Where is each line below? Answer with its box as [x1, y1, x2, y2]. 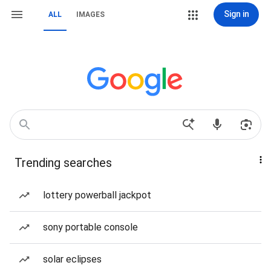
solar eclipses [43, 253, 102, 265]
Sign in [223, 9, 249, 19]
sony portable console [43, 221, 138, 233]
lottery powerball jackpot [43, 189, 151, 201]
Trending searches [15, 155, 112, 170]
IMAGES [76, 10, 105, 19]
